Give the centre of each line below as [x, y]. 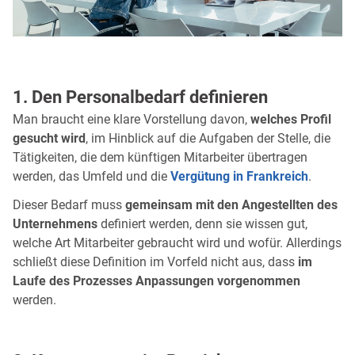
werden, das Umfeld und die [92, 176]
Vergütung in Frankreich [239, 176]
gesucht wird [49, 138]
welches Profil [291, 119]
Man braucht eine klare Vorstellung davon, [132, 119]
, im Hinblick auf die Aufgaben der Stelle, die [208, 138]
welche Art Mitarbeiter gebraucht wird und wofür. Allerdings [177, 242]
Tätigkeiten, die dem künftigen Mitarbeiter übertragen [160, 157]
